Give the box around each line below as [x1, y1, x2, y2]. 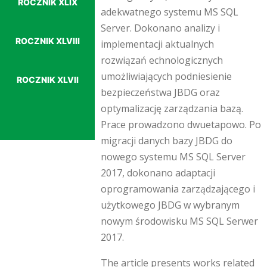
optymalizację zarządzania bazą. [101, 101, 243, 115]
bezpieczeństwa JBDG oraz [101, 85, 220, 99]
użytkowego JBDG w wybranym [101, 198, 240, 212]
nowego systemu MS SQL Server [101, 150, 246, 163]
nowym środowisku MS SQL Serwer [101, 214, 258, 228]
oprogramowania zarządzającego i [101, 182, 255, 195]
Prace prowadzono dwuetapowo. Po [101, 117, 261, 131]
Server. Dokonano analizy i [101, 21, 220, 35]
